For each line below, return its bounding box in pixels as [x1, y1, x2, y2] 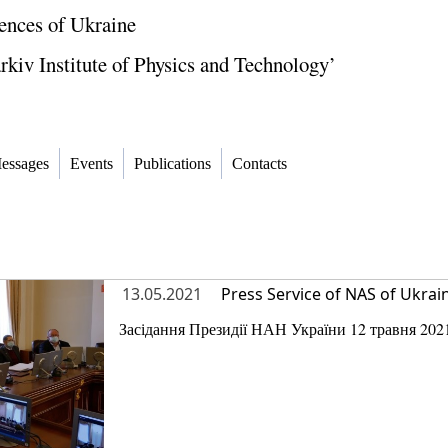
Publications [134, 155, 211, 173]
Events [70, 155, 113, 173]
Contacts [232, 155, 287, 173]
